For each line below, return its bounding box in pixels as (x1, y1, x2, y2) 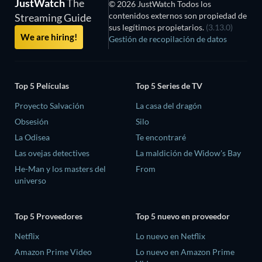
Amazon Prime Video (15, 247, 92, 257)
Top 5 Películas (15, 80, 69, 91)
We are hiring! (20, 32, 77, 42)
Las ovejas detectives (15, 147, 89, 158)
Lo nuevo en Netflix (136, 231, 205, 242)
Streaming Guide (15, 11, 91, 24)
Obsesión (15, 116, 49, 126)
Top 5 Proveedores (15, 211, 82, 222)
